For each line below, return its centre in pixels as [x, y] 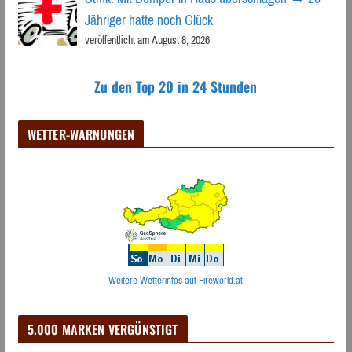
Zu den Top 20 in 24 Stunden [176, 86]
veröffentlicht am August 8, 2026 [147, 40]
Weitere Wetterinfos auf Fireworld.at [176, 280]
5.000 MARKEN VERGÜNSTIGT [103, 329]
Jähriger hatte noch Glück [148, 20]
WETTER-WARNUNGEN [81, 134]
